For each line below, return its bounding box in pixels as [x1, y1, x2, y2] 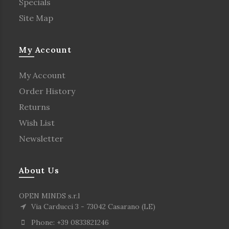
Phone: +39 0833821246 [29, 217, 109, 227]
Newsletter [19, 133, 64, 144]
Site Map [19, 12, 54, 23]
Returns [19, 101, 51, 112]
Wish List [19, 117, 55, 128]
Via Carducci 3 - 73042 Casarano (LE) [29, 201, 156, 211]
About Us [19, 165, 59, 175]
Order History [19, 85, 76, 96]
